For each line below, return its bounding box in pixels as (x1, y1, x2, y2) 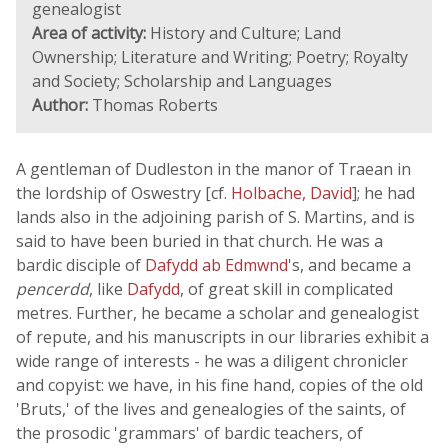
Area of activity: (32, 22, 146, 44)
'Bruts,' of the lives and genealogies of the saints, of (16, 398, 406, 420)
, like (89, 278, 127, 300)
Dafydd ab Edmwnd (145, 254, 288, 276)
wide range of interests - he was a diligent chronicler (16, 350, 408, 372)
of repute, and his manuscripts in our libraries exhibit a (16, 326, 429, 348)
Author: (32, 94, 88, 116)
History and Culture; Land (146, 22, 341, 44)
